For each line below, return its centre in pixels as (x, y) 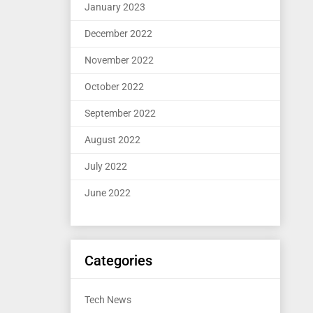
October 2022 (114, 87)
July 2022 (106, 166)
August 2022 (112, 140)
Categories (118, 261)
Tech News (108, 300)
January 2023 (115, 7)
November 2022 (119, 60)
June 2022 (108, 193)
